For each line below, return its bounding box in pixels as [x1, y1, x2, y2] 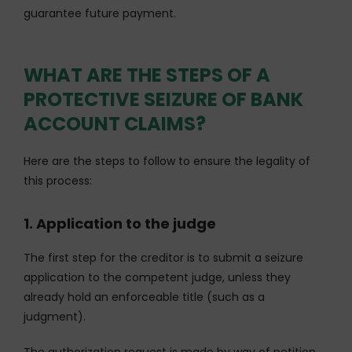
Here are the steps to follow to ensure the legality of [24, 152, 310, 169]
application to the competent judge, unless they [24, 269, 291, 285]
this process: [24, 172, 92, 189]
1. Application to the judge [24, 213, 216, 233]
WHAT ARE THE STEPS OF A [24, 61, 270, 88]
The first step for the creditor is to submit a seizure [24, 249, 303, 266]
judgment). [24, 308, 86, 324]
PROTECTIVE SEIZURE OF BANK [24, 86, 303, 112]
